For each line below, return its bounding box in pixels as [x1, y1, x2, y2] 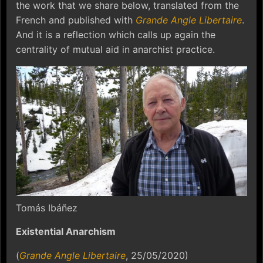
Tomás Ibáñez [16, 202, 77, 214]
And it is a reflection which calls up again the [16, 28, 215, 41]
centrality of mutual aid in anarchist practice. [16, 43, 215, 55]
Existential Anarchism [16, 225, 116, 238]
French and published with [16, 14, 136, 26]
